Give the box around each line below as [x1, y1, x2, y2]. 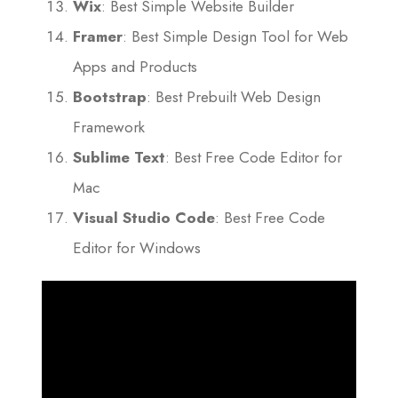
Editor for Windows [73, 237, 201, 259]
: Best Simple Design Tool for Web [123, 26, 348, 48]
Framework [73, 116, 145, 139]
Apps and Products [73, 56, 197, 78]
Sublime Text [73, 147, 165, 169]
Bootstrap [73, 86, 147, 108]
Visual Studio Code [73, 207, 215, 229]
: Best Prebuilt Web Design [147, 86, 321, 108]
